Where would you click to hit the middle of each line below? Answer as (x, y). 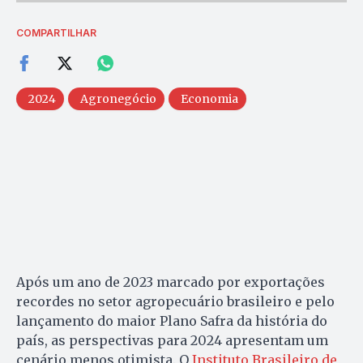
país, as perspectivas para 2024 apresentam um (172, 341)
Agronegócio (118, 99)
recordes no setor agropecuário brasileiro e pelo (175, 302)
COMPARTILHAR (56, 33)
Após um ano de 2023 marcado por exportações (171, 282)
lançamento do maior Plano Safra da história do (172, 321)
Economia (209, 99)
